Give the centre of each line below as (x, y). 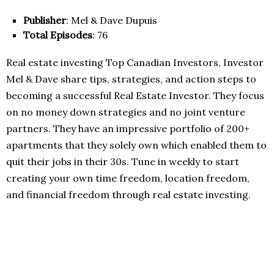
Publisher (45, 20)
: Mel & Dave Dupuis (112, 20)
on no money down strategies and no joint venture (126, 112)
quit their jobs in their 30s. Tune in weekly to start (123, 162)
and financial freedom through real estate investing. (128, 195)
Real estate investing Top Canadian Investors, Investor (135, 63)
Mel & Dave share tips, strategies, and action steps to (131, 79)
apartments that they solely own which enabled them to (136, 145)
